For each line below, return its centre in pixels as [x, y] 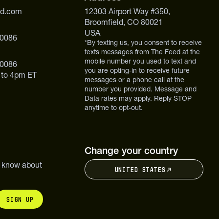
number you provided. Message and [140, 89]
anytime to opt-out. [113, 108]
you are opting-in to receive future [137, 70]
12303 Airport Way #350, [127, 11]
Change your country [131, 151]
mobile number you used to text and [140, 61]
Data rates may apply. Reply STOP [138, 98]
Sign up [20, 199]
